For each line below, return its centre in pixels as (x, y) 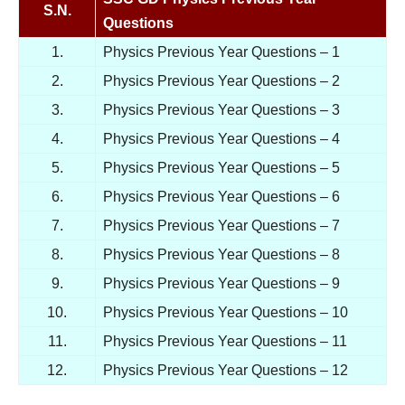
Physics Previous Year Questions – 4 (221, 139)
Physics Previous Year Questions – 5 (221, 168)
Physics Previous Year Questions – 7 (221, 226)
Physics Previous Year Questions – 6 (221, 197)
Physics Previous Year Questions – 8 (221, 254)
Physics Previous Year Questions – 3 (221, 110)
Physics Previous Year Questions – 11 (225, 341)
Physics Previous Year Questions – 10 (226, 312)
